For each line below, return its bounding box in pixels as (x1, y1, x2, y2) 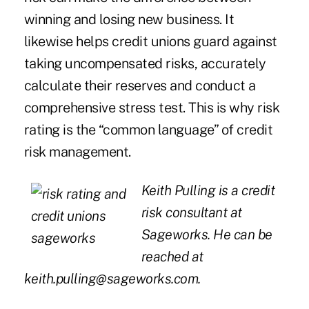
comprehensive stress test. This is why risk (23, 99, 280, 117)
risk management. (23, 143, 131, 161)
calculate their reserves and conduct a (23, 77, 256, 94)
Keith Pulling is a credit (141, 182, 275, 199)
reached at (141, 248, 203, 266)
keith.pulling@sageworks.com (23, 270, 199, 288)
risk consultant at (141, 204, 242, 221)
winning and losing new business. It (23, 11, 235, 28)
